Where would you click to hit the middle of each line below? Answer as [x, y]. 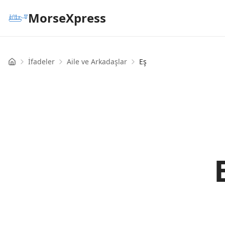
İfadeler [41, 62]
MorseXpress [67, 18]
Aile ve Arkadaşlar [97, 62]
